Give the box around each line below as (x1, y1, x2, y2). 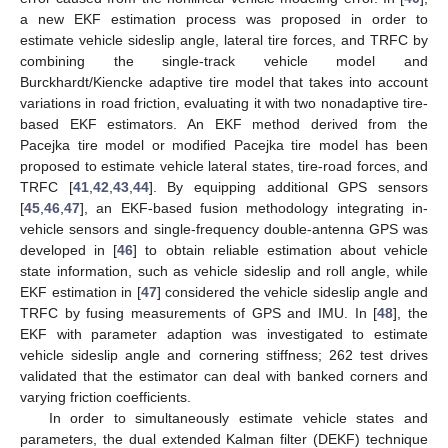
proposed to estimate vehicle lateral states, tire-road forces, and (20, 157, 428, 174)
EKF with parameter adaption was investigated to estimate (20, 325, 428, 342)
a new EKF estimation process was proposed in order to (20, 10, 428, 27)
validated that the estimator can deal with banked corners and (20, 367, 428, 384)
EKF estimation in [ (20, 283, 141, 300)
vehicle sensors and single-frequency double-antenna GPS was (20, 220, 428, 237)
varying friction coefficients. (20, 388, 191, 405)
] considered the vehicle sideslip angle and (156, 283, 429, 300)
